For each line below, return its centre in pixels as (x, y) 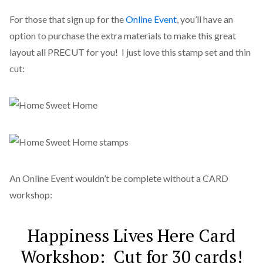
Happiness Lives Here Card (131, 236)
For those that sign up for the (67, 19)
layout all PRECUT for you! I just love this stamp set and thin (130, 52)
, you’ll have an (205, 19)
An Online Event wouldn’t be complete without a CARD (119, 178)
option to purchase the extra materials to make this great (122, 35)
